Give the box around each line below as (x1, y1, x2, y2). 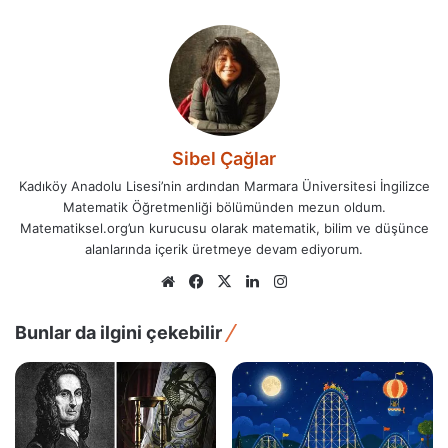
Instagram (291, 271, 361, 291)
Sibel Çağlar (172, 148, 276, 170)
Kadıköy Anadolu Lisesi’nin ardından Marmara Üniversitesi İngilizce (18, 178, 430, 195)
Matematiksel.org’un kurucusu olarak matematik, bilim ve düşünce (19, 220, 429, 237)
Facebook (207, 271, 276, 291)
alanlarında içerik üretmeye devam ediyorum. (85, 241, 363, 258)
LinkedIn (263, 271, 323, 291)
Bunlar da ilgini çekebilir (15, 322, 222, 344)
